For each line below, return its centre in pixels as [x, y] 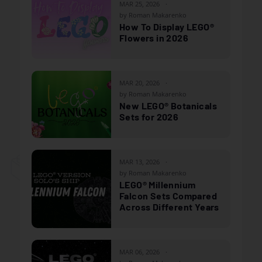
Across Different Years [169, 206]
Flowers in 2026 [154, 37]
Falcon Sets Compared [168, 195]
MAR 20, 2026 [139, 82]
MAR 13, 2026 [139, 161]
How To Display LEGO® [167, 26]
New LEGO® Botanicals [168, 105]
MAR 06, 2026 [139, 251]
